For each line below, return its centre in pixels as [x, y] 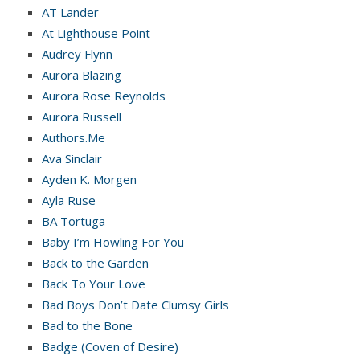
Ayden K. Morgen [89, 179]
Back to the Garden [95, 262]
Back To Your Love [94, 283]
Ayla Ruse [69, 200]
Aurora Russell [82, 116]
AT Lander [70, 12]
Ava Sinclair [72, 158]
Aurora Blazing [82, 74]
